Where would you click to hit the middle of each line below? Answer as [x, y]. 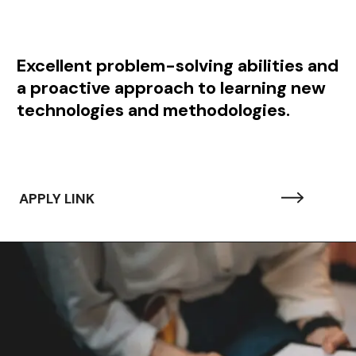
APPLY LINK [57, 199]
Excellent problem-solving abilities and [177, 66]
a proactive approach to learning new [171, 88]
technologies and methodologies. [153, 110]
